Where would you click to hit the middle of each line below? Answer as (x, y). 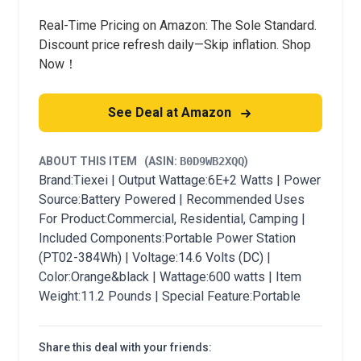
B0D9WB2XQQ (212, 161)
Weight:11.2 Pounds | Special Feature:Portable (170, 296)
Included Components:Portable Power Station (167, 238)
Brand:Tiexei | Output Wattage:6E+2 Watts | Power (180, 180)
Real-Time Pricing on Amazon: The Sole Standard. (178, 25)
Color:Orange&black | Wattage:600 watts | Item (170, 277)
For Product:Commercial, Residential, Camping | (172, 219)
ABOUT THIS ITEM (91, 161)
